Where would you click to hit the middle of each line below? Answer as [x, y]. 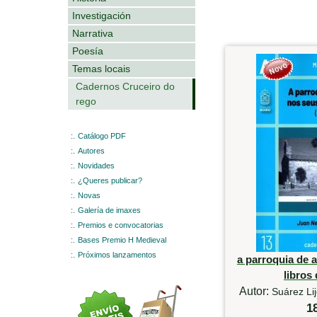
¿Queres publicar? [110, 180]
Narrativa [93, 33]
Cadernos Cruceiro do [125, 86]
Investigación [102, 15]
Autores [91, 150]
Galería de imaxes [109, 210]
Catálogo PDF [102, 136]
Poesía [88, 51]
